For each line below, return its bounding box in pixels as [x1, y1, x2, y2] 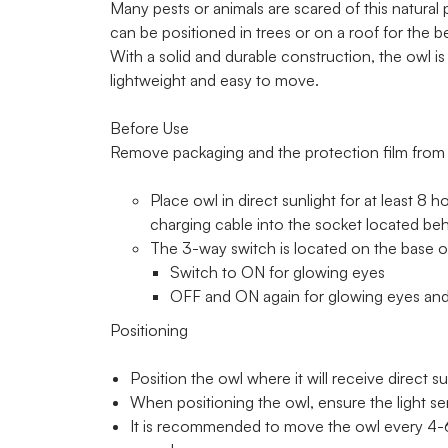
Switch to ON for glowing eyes [169, 262, 385, 283]
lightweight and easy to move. [109, 70, 319, 91]
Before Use [109, 118, 189, 139]
